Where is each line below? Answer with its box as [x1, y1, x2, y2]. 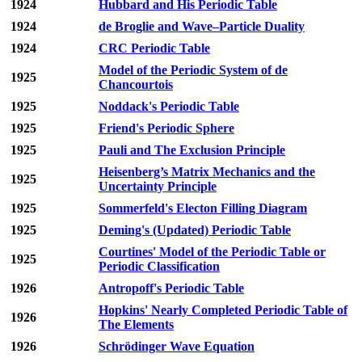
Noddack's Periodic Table [99, 99, 239, 114]
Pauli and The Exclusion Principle [99, 143, 285, 158]
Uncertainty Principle [99, 179, 217, 194]
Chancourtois [99, 78, 173, 92]
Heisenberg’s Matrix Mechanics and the [99, 165, 315, 179]
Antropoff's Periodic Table [99, 281, 244, 296]
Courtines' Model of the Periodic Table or [99, 245, 326, 259]
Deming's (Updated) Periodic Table [99, 223, 291, 238]
